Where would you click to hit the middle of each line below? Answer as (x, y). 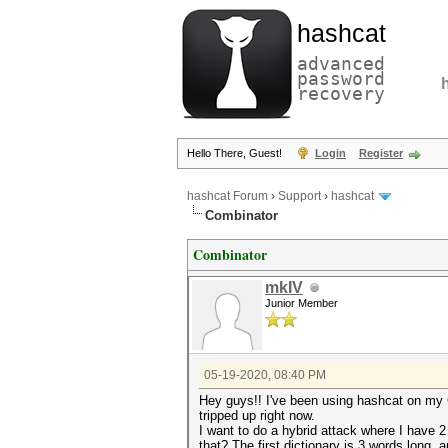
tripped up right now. (257, 415)
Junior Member (301, 303)
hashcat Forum (227, 196)
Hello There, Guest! (236, 153)
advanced (341, 63)
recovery (341, 93)
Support (299, 196)
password (341, 78)
